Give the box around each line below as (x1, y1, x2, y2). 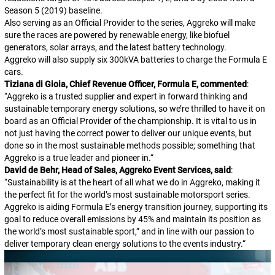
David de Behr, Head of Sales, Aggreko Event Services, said (4, 165, 231, 175)
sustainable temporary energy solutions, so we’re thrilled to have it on (4, 104, 265, 114)
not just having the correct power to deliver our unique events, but (4, 128, 252, 138)
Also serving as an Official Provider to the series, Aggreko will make (4, 18, 255, 28)
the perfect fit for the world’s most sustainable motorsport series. (4, 190, 250, 199)
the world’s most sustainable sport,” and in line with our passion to (4, 227, 254, 236)
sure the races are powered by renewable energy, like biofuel (4, 30, 230, 40)
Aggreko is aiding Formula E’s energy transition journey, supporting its (4, 202, 268, 212)
